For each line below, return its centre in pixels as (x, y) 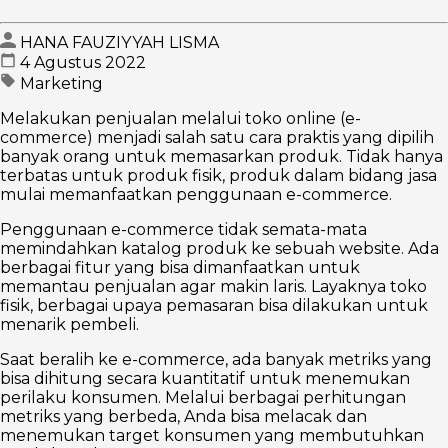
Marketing (61, 84)
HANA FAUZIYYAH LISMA (119, 43)
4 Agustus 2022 (83, 63)
